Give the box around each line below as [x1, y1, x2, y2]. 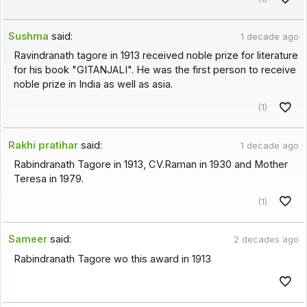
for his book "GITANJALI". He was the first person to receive [13, 64, 296, 77]
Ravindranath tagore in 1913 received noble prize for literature [13, 49, 298, 62]
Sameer [8, 233, 48, 246]
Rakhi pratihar [8, 138, 79, 151]
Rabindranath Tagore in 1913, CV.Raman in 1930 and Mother [13, 158, 288, 171]
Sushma [8, 30, 49, 43]
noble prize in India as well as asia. [13, 78, 173, 91]
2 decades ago [233, 234, 299, 245]
